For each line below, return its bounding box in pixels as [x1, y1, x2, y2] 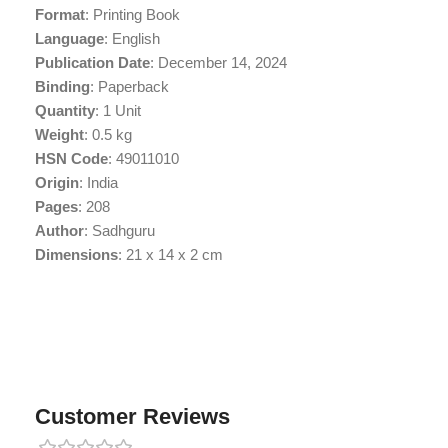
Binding [35, 78, 90, 95]
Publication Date [35, 54, 150, 71]
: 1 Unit [95, 102, 141, 119]
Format [35, 6, 85, 23]
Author [35, 222, 84, 239]
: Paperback [90, 78, 169, 95]
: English [104, 30, 160, 47]
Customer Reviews [35, 404, 230, 429]
